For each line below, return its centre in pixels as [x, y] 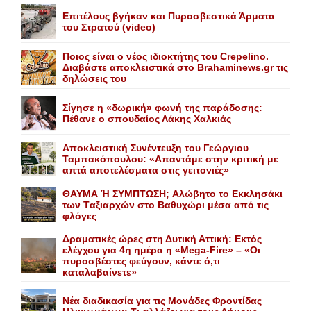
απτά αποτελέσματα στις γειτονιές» [146, 170]
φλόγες [79, 216]
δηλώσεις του [94, 78]
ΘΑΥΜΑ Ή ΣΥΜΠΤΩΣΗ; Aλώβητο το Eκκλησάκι [173, 194]
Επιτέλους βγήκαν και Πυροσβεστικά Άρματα [169, 16]
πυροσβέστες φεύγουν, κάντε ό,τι [141, 261]
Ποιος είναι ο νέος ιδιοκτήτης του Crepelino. [166, 56]
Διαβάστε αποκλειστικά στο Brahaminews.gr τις [175, 67]
